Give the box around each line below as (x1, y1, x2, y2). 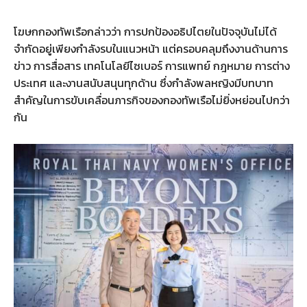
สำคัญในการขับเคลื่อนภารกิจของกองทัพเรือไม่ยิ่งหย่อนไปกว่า (14, 91, 290, 108)
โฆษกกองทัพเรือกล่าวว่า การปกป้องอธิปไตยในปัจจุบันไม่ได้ (14, 23, 277, 40)
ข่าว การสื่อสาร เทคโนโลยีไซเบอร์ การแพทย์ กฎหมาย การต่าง (14, 57, 290, 74)
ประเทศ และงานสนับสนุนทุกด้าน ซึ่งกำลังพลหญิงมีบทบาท (14, 74, 273, 91)
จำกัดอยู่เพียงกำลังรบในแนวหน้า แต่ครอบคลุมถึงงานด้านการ (14, 40, 288, 57)
